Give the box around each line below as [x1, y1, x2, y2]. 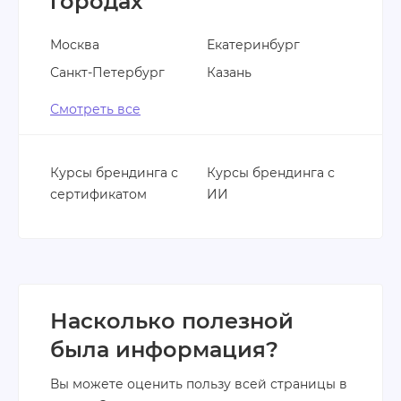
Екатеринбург [207, 37, 300, 54]
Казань [207, 64, 252, 81]
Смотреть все [50, 101, 141, 118]
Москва [50, 37, 99, 54]
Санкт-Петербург [50, 64, 165, 81]
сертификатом [50, 186, 147, 203]
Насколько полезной [50, 308, 294, 335]
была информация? [50, 337, 278, 363]
